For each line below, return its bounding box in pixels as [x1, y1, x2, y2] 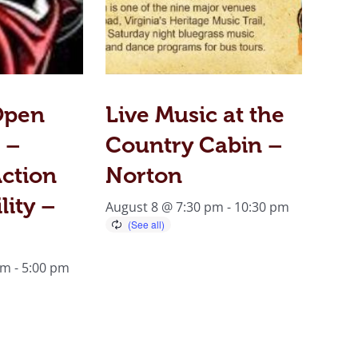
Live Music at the [105, 101, 284, 128]
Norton [105, 161, 182, 189]
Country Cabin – [105, 131, 283, 158]
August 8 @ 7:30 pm [105, 197, 224, 216]
